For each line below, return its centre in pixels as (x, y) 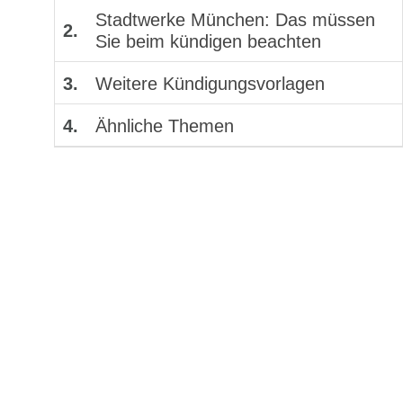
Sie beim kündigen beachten (208, 41)
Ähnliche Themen (165, 126)
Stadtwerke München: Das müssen (235, 20)
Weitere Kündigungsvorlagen (210, 84)
